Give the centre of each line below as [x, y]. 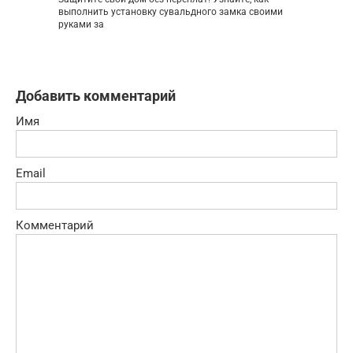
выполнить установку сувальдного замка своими [171, 11]
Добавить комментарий [96, 95]
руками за [81, 24]
